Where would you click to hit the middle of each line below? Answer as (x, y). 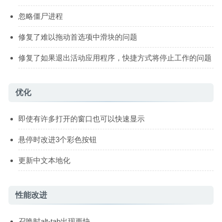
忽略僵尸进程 (41, 16)
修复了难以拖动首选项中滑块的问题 (78, 37)
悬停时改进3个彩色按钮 (57, 139)
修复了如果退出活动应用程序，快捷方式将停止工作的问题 (115, 57)
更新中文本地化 (44, 160)
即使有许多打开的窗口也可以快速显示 (82, 118)
